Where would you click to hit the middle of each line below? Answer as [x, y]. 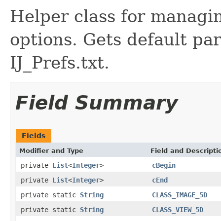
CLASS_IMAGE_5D [180, 195]
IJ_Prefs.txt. [60, 62]
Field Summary [96, 103]
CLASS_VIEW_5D [178, 209]
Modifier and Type [51, 150]
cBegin [164, 165]
